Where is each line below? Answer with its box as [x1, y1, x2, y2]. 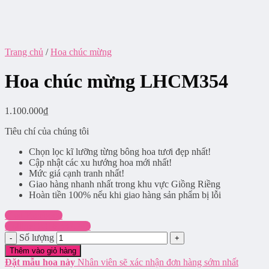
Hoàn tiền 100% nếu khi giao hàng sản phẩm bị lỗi [29, 189, 221, 200]
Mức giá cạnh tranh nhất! [29, 168, 124, 178]
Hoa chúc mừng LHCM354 [5, 70, 228, 92]
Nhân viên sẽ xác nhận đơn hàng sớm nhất [77, 256, 238, 267]
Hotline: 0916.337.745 [5, 220, 91, 231]
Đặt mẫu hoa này [5, 256, 75, 267]
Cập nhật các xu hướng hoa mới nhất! [29, 157, 172, 168]
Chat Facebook [5, 210, 62, 220]
